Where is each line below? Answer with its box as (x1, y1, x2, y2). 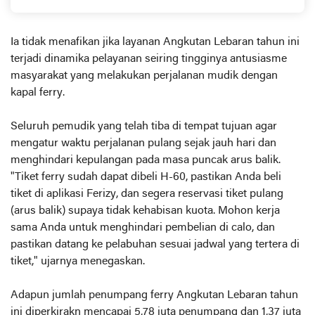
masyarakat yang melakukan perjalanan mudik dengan (11, 70, 278, 82)
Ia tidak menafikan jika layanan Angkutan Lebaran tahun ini (11, 37, 300, 48)
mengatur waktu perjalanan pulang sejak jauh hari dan (11, 138, 276, 149)
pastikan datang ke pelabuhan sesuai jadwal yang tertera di (11, 239, 300, 250)
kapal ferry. (11, 87, 65, 98)
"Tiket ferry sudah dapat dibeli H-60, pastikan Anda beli (11, 172, 281, 183)
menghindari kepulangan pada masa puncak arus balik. (11, 155, 281, 166)
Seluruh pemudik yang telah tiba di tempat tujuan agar (11, 121, 277, 132)
